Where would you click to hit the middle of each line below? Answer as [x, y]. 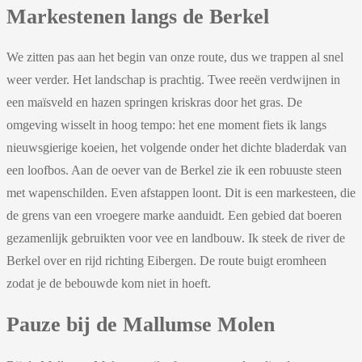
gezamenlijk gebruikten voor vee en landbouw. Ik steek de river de [176, 238]
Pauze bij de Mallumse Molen [141, 325]
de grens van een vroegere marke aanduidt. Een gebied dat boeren [174, 216]
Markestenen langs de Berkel [138, 16]
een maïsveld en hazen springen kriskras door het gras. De [154, 103]
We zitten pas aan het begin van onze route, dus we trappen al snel [175, 57]
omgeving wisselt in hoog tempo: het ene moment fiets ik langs [166, 125]
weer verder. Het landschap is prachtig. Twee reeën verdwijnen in [173, 80]
